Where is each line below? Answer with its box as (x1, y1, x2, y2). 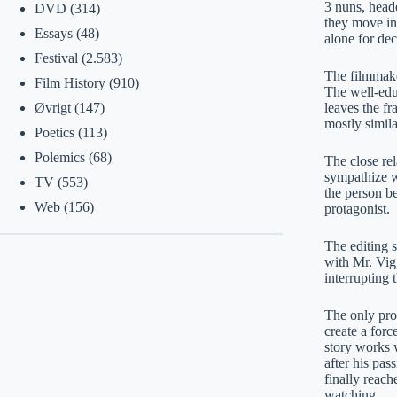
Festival (34, 51, 78, 66)
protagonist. (323, 200, 390, 216)
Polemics (34, 150, 85, 165)
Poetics (34, 125, 74, 140)
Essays (34, 26, 73, 41)
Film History (34, 75, 105, 90)
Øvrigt (34, 100, 71, 115)
